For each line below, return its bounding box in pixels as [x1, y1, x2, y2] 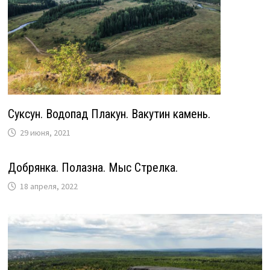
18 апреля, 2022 [19, 181, 78, 192]
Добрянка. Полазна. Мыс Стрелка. [7, 160, 178, 175]
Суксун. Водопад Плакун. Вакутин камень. [7, 107, 210, 122]
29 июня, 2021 [19, 127, 71, 139]
